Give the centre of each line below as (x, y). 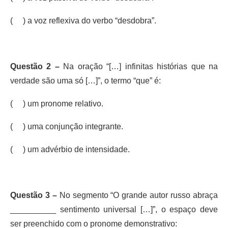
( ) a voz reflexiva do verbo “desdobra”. (83, 20)
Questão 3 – (35, 195)
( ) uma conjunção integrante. (67, 126)
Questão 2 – (35, 66)
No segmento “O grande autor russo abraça (139, 195)
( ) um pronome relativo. (57, 103)
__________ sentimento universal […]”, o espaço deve (114, 209)
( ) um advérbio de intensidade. (70, 149)
